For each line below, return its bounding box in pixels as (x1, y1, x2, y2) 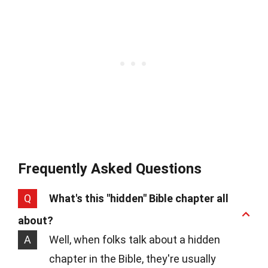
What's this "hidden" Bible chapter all (49, 192, 229, 205)
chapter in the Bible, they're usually (49, 252, 216, 266)
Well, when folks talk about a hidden (49, 233, 220, 246)
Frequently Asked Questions (18, 160, 202, 178)
